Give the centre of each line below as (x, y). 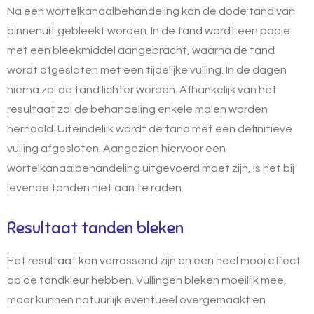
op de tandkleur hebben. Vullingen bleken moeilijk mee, (147, 280)
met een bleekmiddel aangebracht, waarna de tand (141, 50)
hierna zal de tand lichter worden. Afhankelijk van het (142, 89)
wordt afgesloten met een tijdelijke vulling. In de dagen (147, 70)
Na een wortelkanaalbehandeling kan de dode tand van (151, 11)
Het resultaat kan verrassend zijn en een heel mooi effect (154, 260)
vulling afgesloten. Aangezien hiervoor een (116, 148)
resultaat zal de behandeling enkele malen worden (137, 109)
